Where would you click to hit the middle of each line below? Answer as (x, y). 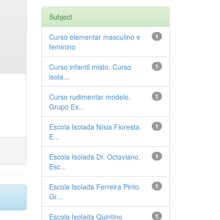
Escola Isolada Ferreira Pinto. (95, 187)
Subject (60, 17)
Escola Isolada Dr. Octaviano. (95, 157)
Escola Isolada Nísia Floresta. (95, 127)
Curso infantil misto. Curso (90, 67)
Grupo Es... (67, 107)
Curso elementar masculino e (95, 37)
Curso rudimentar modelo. (90, 97)
